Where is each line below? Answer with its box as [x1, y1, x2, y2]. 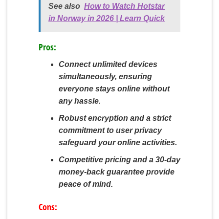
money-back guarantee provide [58, 167, 175, 176]
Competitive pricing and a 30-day [58, 155, 180, 164]
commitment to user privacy [58, 126, 162, 134]
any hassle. [58, 97, 101, 106]
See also [48, 2, 80, 11]
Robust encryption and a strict [58, 113, 171, 122]
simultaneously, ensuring [58, 72, 152, 81]
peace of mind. [58, 179, 113, 188]
